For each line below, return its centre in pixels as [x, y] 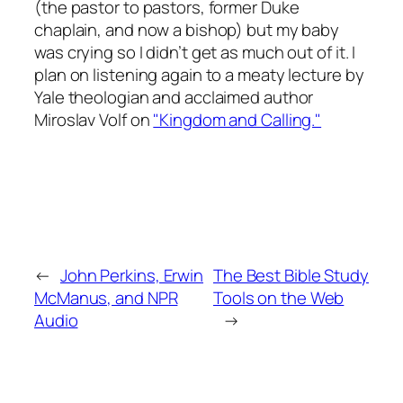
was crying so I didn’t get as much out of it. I [195, 53]
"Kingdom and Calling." [237, 120]
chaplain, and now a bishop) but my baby [187, 30]
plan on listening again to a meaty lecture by [199, 75]
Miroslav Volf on [94, 120]
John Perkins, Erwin [132, 275]
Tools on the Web [278, 297]
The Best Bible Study [291, 275]
